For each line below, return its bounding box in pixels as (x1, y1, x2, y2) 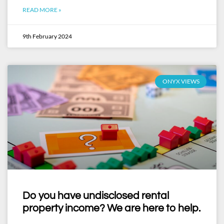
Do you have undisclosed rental (22, 190, 169, 201)
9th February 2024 (22, 32, 72, 40)
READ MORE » (22, 6, 61, 13)
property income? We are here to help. (22, 203, 200, 213)
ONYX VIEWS (162, 77, 199, 85)
